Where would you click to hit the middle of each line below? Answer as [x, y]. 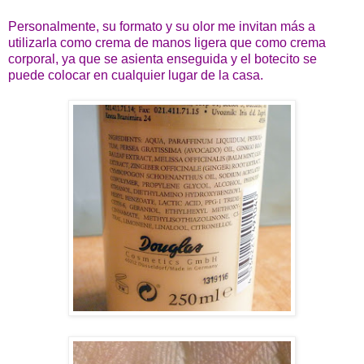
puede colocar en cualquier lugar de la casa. [136, 75]
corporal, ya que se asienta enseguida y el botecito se [162, 58]
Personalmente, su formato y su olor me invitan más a [162, 26]
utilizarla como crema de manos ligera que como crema [167, 42]
